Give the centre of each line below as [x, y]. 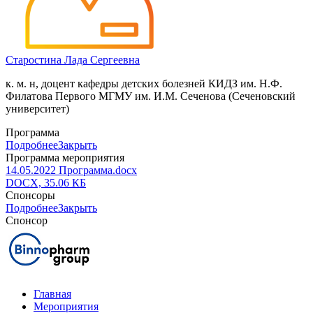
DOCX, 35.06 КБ [46, 183]
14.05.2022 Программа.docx [71, 170]
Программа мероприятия [65, 158]
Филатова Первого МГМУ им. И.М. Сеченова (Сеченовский [151, 96]
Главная [52, 294]
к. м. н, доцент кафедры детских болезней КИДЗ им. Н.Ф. [144, 84]
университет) [37, 109]
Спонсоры [30, 196]
